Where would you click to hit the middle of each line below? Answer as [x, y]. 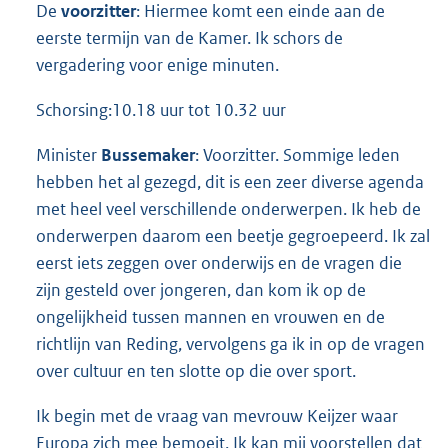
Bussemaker [148, 155]
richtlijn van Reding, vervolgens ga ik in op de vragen [230, 344]
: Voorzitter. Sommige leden [297, 155]
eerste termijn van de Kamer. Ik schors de [189, 37]
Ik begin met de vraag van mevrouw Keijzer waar [217, 416]
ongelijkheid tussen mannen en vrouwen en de [210, 317]
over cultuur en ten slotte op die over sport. [196, 371]
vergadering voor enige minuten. [157, 64]
